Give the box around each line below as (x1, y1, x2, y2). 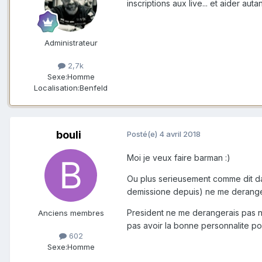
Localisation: (34, 82, 80, 92)
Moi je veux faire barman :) (127, 152, 230, 163)
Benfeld (80, 82, 108, 92)
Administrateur (44, 37, 98, 47)
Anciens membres (37, 208, 104, 218)
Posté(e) (127, 129, 159, 139)
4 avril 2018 (159, 129, 201, 139)
